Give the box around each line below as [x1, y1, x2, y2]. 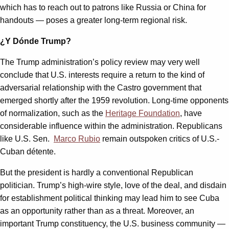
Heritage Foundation [105, 109, 180, 118]
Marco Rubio [54, 134, 100, 144]
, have [180, 109, 202, 118]
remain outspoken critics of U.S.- [100, 134, 219, 144]
